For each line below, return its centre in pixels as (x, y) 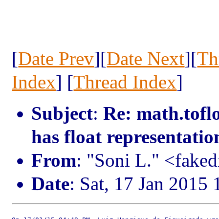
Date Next (146, 58)
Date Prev (56, 58)
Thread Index (125, 82)
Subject (62, 113)
